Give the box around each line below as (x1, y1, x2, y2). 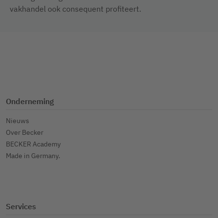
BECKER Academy (6, 140, 61, 148)
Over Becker (6, 128, 43, 137)
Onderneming (6, 96, 54, 106)
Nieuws (6, 116, 29, 125)
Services (6, 201, 36, 211)
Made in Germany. (6, 151, 60, 160)
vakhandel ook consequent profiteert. (10, 4, 141, 14)
